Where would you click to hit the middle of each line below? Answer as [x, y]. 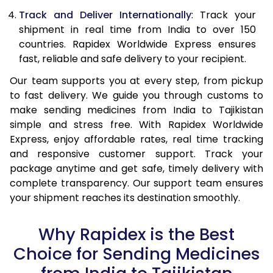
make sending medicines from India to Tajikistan [136, 110]
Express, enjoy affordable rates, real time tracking [136, 139]
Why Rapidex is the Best [136, 234]
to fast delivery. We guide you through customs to [136, 95]
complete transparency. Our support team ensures [136, 183]
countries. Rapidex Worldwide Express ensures [137, 44]
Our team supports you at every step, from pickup [136, 80]
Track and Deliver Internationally [105, 15]
